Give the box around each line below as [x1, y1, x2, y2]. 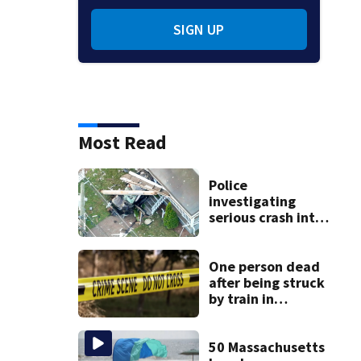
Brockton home [208, 224, 308, 243]
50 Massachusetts [208, 338, 325, 357]
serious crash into [208, 208, 323, 227]
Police [208, 176, 247, 195]
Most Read [77, 130, 167, 156]
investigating [208, 192, 296, 211]
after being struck [208, 272, 325, 292]
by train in [208, 288, 274, 308]
